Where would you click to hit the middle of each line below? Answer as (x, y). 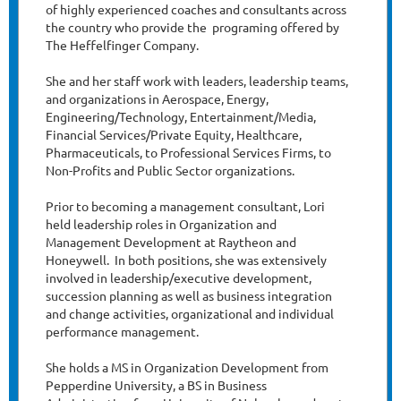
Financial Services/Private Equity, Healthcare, (174, 135)
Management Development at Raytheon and (171, 242)
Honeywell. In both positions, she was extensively (186, 260)
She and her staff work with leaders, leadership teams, (197, 81)
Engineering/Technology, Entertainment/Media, (181, 117)
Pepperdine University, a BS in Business (156, 385)
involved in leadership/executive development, (179, 278)
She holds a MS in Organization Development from (187, 367)
